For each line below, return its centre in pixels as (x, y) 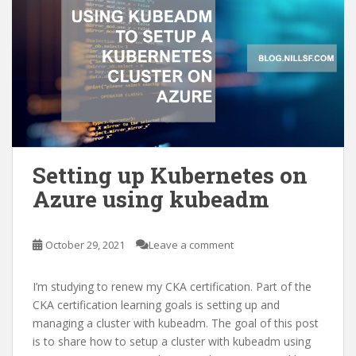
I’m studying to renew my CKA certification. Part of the (172, 286)
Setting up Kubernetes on (170, 175)
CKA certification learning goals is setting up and (156, 305)
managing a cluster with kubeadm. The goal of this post (176, 323)
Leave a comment (191, 245)
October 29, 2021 (85, 245)
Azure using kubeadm (151, 199)
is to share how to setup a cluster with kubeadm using (172, 341)
